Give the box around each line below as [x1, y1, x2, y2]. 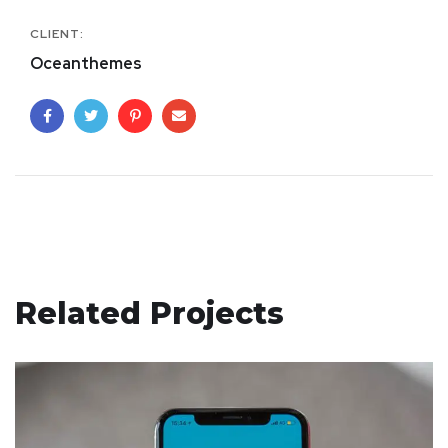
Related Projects [15, 295, 284, 333]
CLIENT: [30, 26, 84, 43]
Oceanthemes [30, 53, 142, 75]
